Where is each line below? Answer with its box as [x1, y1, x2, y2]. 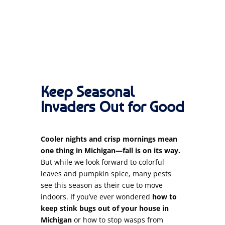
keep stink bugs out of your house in [40, 203, 169, 213]
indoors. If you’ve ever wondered [40, 191, 152, 201]
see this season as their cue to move [40, 180, 163, 190]
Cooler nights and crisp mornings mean [40, 134, 177, 144]
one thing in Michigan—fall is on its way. [40, 145, 180, 155]
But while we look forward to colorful [40, 157, 164, 167]
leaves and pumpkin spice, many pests [40, 168, 171, 178]
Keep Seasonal [40, 82, 134, 100]
